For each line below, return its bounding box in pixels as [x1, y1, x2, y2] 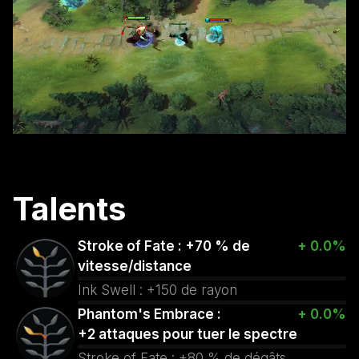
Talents [13, 188, 126, 228]
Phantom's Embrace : [77, 305, 221, 322]
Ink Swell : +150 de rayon [77, 281, 237, 298]
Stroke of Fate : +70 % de [77, 237, 250, 254]
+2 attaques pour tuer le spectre [77, 325, 297, 342]
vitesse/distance [77, 257, 192, 274]
